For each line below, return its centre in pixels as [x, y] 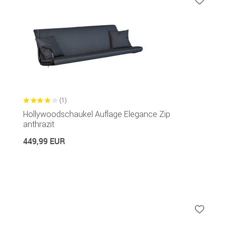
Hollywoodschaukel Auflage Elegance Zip [97, 114]
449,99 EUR [44, 141]
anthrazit [39, 124]
